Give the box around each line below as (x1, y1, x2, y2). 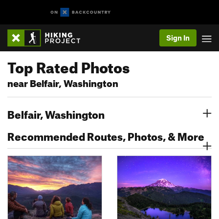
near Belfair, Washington (7, 74, 118, 89)
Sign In (166, 33, 190, 42)
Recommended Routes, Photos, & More (7, 126, 204, 143)
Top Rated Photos (7, 53, 130, 77)
